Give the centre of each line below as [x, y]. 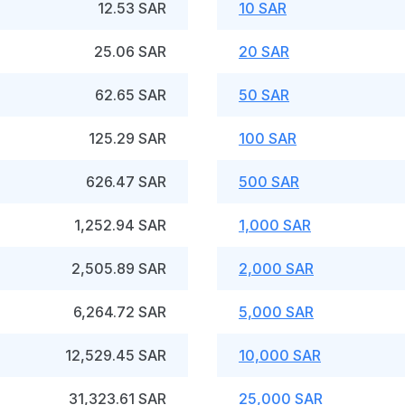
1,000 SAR [275, 225]
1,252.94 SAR [120, 225]
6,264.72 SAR [120, 312]
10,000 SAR [280, 355]
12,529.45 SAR [116, 355]
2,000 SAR [276, 268]
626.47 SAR [126, 182]
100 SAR [268, 138]
